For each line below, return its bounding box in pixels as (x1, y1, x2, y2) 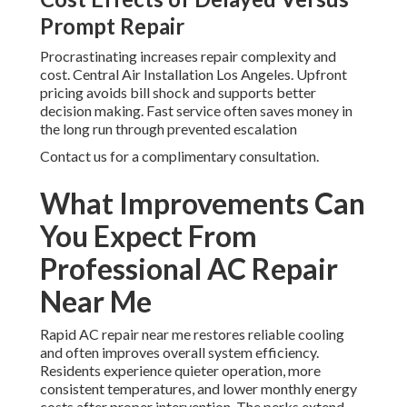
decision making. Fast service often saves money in (40, 102, 352, 120)
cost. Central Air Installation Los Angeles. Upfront (40, 65, 347, 84)
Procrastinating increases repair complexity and (40, 47, 336, 65)
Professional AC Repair (40, 251, 338, 287)
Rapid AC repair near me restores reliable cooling (40, 325, 344, 343)
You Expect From (40, 218, 257, 254)
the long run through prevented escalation (40, 120, 297, 138)
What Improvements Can (40, 185, 365, 222)
